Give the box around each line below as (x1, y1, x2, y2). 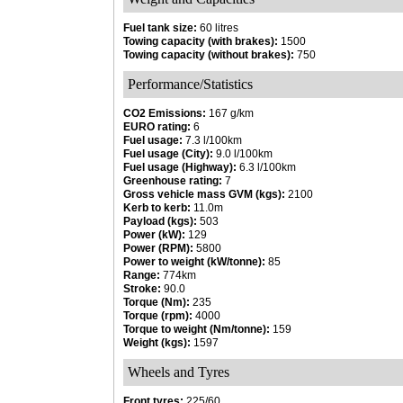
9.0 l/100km (213, 148, 273, 160)
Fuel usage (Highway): (123, 161, 237, 174)
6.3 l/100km (237, 161, 296, 174)
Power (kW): (123, 228, 185, 241)
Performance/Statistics (128, 76, 253, 92)
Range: (123, 269, 160, 282)
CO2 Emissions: (123, 107, 206, 120)
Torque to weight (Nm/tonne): (123, 323, 270, 336)
